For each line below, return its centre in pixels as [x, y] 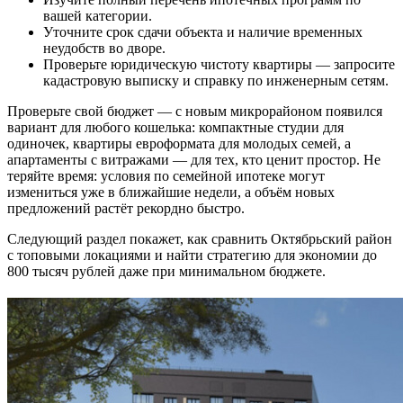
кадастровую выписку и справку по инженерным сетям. [216, 81]
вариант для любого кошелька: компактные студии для [175, 128]
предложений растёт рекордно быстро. [126, 209]
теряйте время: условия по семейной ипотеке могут [166, 176]
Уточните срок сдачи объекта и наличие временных [203, 32]
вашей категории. [98, 16]
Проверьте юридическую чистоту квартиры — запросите [219, 65]
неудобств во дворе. [104, 49]
